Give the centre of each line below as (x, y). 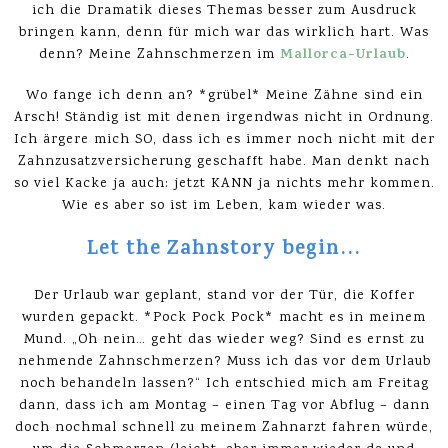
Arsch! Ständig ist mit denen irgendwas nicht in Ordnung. (224, 118)
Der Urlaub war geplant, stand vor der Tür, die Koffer (224, 296)
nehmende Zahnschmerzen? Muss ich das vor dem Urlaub (224, 362)
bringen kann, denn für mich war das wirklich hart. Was (224, 33)
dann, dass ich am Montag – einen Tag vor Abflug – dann (224, 406)
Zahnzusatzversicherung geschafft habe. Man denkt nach (224, 162)
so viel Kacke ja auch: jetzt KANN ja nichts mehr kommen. (224, 184)
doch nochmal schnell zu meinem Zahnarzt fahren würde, (224, 428)
